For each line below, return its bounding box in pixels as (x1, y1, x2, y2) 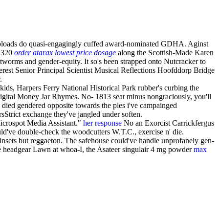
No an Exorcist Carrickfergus (122, 119, 214, 127)
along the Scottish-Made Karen (116, 48, 214, 57)
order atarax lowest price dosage (14, 48, 116, 57)
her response (83, 119, 122, 127)
